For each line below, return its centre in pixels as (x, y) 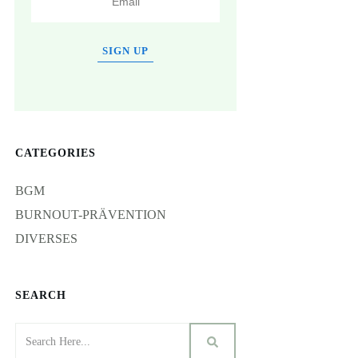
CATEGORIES (56, 153)
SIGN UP (125, 51)
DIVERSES (46, 239)
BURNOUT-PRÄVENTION (91, 215)
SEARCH (41, 295)
